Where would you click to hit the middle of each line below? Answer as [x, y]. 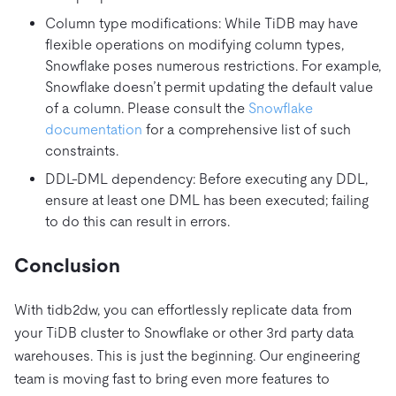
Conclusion [67, 266]
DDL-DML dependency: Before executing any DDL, [206, 179]
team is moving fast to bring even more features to [172, 379]
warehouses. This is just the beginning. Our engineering [187, 356]
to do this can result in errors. [137, 222]
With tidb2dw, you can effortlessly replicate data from [183, 310]
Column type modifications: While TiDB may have [202, 24]
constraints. [82, 151]
